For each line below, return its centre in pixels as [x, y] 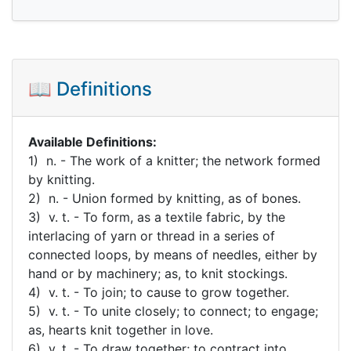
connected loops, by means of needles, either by [173, 254]
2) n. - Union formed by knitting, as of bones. [165, 198]
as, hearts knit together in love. [121, 329]
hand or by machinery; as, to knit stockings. [158, 273]
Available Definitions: [92, 141]
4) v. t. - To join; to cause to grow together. [159, 292]
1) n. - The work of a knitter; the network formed [174, 160]
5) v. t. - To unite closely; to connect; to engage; [173, 311]
